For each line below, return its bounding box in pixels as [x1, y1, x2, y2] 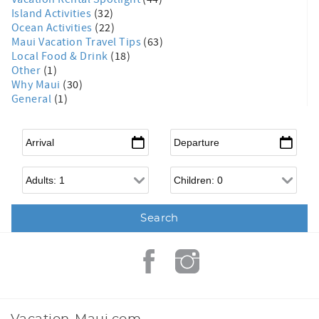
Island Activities [11, 6, 94, 21]
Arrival [22, 127, 57, 142]
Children [170, 164, 211, 179]
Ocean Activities [11, 20, 95, 35]
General [11, 91, 54, 106]
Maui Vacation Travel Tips [11, 34, 144, 49]
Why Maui [11, 77, 63, 92]
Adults [22, 164, 52, 179]
